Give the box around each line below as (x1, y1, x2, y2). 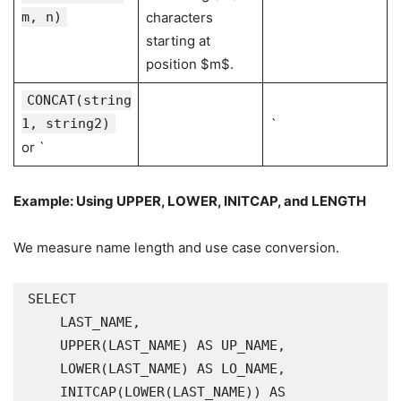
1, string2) (21, 115, 110, 132)
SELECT (28, 291, 76, 307)
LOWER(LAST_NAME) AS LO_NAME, (28, 361, 60, 377)
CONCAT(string (26, 92, 132, 108)
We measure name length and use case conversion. (13, 239, 339, 256)
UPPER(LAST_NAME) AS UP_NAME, (28, 337, 60, 354)
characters (145, 9, 213, 26)
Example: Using (13, 192, 116, 209)
